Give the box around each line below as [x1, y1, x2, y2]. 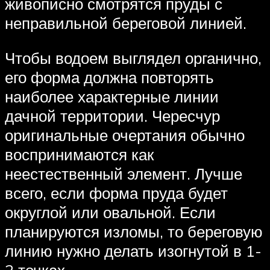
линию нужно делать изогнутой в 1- [5, 240, 262, 260]
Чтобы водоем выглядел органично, [5, 48, 262, 67]
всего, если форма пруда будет [5, 183, 228, 202]
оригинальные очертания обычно [5, 125, 245, 145]
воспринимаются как [5, 144, 154, 164]
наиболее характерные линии [5, 86, 219, 106]
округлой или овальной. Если [5, 202, 216, 222]
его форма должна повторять [5, 67, 214, 87]
